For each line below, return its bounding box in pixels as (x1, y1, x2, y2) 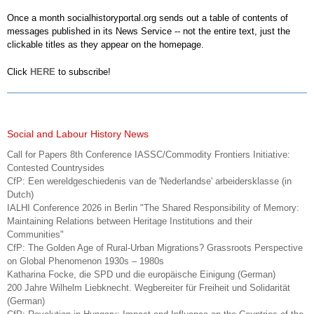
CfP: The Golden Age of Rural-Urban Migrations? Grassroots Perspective (7, 243, 303, 254)
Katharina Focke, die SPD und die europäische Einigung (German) (7, 269, 275, 280)
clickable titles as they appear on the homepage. (7, 39, 204, 50)
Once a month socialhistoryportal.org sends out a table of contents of (7, 13, 288, 24)
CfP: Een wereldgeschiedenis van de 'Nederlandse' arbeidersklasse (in (7, 176, 292, 187)
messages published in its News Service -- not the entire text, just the (7, 26, 290, 37)
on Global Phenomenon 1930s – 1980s (7, 256, 164, 267)
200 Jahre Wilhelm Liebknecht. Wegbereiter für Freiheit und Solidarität (7, 282, 290, 294)
